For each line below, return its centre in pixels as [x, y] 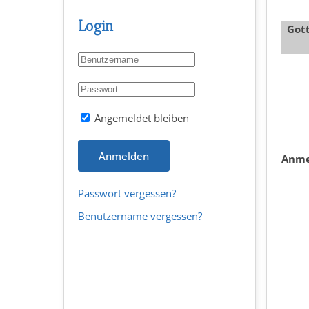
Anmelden [124, 156]
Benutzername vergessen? [140, 216]
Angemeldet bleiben [140, 118]
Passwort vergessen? [127, 193]
